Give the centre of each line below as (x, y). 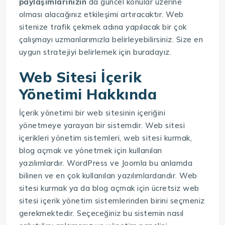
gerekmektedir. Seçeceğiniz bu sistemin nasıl (101, 213)
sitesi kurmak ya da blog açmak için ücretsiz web (109, 188)
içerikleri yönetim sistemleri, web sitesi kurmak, (105, 138)
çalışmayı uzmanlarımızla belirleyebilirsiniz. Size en (111, 39)
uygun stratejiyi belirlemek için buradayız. (95, 52)
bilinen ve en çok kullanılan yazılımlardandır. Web (108, 175)
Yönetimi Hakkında (88, 94)
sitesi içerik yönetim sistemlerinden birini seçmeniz (112, 200)
